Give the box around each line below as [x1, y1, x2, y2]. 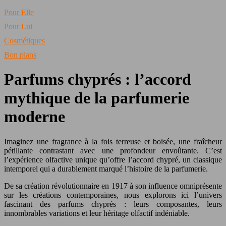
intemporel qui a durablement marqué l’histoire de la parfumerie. [4, 164, 208, 173]
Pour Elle [4, 8, 34, 17]
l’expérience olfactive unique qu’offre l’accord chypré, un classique [4, 155, 222, 164]
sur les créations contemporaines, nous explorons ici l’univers [4, 190, 222, 199]
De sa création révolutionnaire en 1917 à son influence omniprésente [4, 181, 222, 190]
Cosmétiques [4, 36, 45, 45]
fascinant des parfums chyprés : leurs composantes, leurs [4, 199, 222, 208]
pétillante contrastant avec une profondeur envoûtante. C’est [4, 146, 222, 155]
